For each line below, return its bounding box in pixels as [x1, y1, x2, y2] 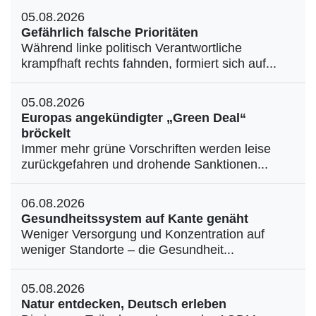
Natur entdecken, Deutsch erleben [21, 297, 226, 311]
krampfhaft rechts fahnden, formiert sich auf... [21, 56, 276, 71]
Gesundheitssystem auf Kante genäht [21, 212, 248, 226]
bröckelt [21, 126, 71, 140]
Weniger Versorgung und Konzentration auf [21, 227, 265, 241]
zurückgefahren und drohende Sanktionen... [21, 157, 268, 171]
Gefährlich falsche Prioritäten [21, 25, 198, 39]
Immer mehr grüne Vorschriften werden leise [21, 142, 271, 156]
